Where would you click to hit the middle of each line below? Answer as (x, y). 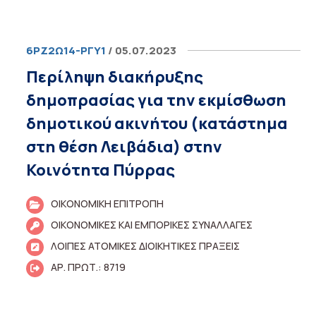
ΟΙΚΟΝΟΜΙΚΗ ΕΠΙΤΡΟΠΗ (108, 203)
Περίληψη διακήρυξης (115, 77)
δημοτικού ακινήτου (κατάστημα (157, 123)
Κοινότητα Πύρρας (101, 170)
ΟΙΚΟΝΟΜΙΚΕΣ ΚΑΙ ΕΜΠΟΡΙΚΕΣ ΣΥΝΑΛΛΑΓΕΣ (152, 225)
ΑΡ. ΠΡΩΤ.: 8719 (89, 267)
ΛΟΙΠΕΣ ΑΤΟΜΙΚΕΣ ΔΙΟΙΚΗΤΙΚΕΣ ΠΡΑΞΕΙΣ (146, 246)
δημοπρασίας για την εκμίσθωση (157, 100)
